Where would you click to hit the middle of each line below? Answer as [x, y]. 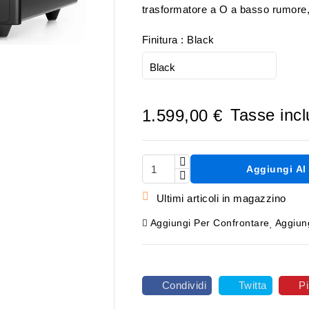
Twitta [252, 286]
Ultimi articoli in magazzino [221, 198]
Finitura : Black [178, 40]
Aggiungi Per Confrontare [210, 223]
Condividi [184, 286]
